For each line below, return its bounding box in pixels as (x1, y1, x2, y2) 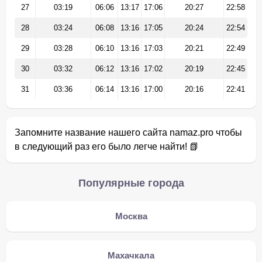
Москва (115, 211, 147, 221)
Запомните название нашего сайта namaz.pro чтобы (15, 127, 242, 137)
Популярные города (78, 177, 184, 189)
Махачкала (108, 250, 154, 260)
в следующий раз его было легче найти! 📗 (15, 142, 199, 151)
